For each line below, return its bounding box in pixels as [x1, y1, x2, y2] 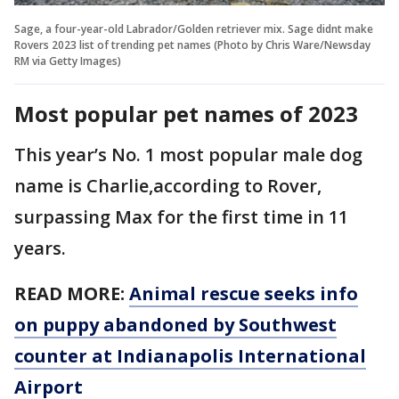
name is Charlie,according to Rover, [14, 173, 322, 198]
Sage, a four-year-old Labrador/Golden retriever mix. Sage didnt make [14, 20, 373, 37]
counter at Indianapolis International [14, 343, 366, 368]
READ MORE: [14, 281, 129, 305]
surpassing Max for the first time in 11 [14, 204, 348, 229]
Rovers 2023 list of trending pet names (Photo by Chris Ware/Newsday [14, 37, 370, 53]
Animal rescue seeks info [129, 281, 358, 305]
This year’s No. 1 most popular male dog [14, 142, 362, 167]
